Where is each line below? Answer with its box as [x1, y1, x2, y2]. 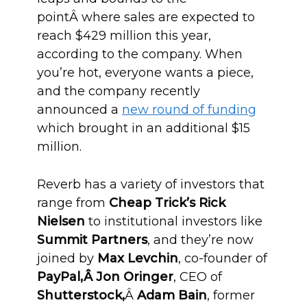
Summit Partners [37, 232, 147, 247]
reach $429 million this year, [37, 28, 211, 43]
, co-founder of [178, 251, 267, 266]
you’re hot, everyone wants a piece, [37, 65, 254, 80]
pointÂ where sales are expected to [37, 10, 255, 25]
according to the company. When [37, 47, 243, 62]
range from [37, 195, 109, 210]
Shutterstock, [37, 288, 125, 303]
